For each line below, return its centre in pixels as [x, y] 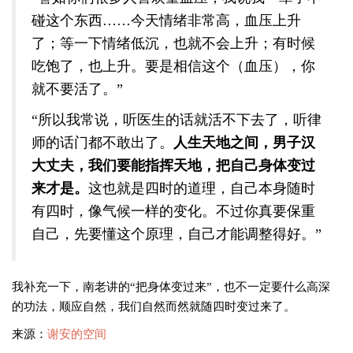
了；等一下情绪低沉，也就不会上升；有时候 [173, 43]
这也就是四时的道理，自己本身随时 [202, 188]
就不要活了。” [77, 89]
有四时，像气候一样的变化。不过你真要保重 [173, 211]
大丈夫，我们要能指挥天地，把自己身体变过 [173, 165]
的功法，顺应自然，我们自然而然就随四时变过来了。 [154, 307]
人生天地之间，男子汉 [244, 143]
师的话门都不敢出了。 [102, 143]
